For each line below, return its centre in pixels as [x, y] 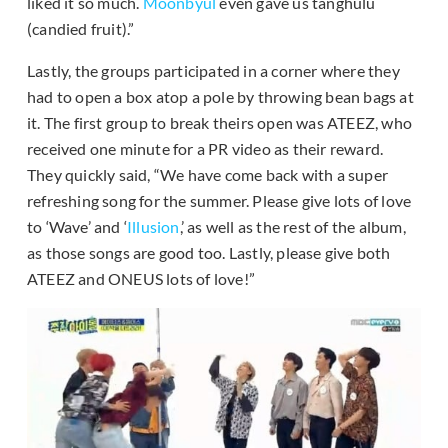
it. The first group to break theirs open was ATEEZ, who [220, 123]
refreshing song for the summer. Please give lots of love [219, 201]
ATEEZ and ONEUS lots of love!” [141, 279]
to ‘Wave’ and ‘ [77, 227]
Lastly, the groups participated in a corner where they [213, 71]
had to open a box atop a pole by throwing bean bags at [220, 97]
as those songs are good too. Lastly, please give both [209, 253]
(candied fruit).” [81, 29]
